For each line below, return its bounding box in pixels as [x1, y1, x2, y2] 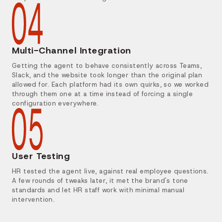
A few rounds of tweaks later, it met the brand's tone [12, 176, 188, 185]
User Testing [12, 150, 70, 163]
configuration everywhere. [12, 99, 99, 108]
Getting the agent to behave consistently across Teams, [12, 61, 202, 70]
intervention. [12, 195, 55, 204]
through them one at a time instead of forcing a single [12, 90, 193, 99]
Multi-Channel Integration [12, 45, 131, 57]
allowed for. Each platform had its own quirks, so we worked [12, 80, 209, 89]
